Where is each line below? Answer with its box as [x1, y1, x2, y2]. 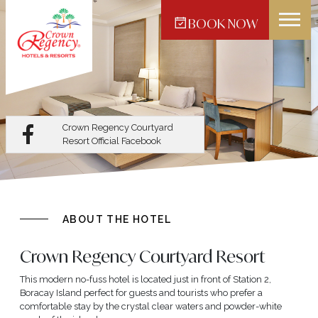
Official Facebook [89, 136, 161, 147]
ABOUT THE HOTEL [62, 213, 171, 225]
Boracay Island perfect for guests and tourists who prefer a [20, 287, 263, 298]
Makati [55, 33, 81, 44]
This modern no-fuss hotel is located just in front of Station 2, [20, 273, 271, 285]
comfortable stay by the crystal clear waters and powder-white [20, 300, 282, 312]
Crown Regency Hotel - [55, 22, 141, 33]
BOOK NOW [187, 16, 258, 31]
